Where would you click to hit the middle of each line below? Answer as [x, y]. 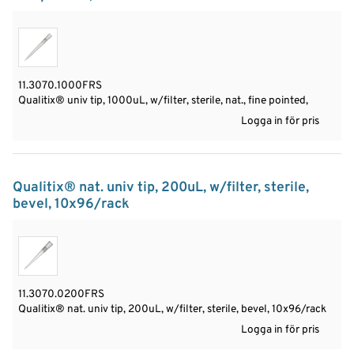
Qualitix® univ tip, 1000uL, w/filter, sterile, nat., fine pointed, [164, 100]
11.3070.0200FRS [62, 294]
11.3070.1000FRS [60, 85]
